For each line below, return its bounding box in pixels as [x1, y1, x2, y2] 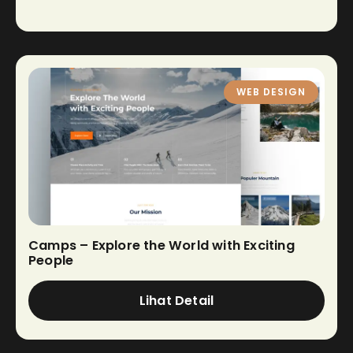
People [28, 251, 74, 269]
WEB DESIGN [236, 84, 306, 98]
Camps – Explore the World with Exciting [28, 236, 295, 255]
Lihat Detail [139, 291, 214, 310]
